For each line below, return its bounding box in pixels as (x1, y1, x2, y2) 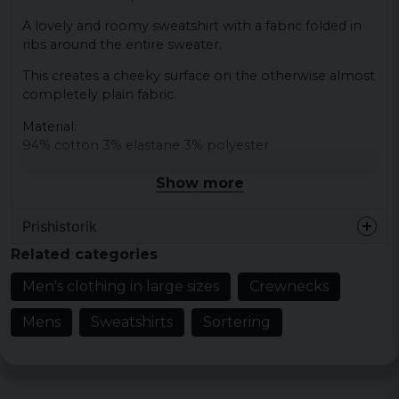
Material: (22, 118, 77, 134)
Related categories (11, 245, 158, 263)
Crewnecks (249, 277, 329, 295)
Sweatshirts (91, 313, 173, 330)
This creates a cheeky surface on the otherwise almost (22, 68, 375, 85)
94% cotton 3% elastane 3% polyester (22, 136, 269, 153)
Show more (155, 174, 244, 191)
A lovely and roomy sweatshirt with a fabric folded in (22, 18, 362, 35)
